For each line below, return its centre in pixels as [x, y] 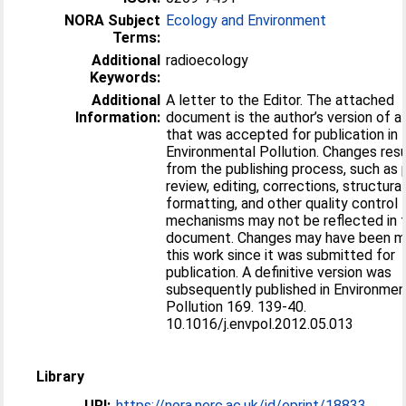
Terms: [137, 37]
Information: [118, 117]
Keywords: [126, 77]
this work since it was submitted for [281, 255]
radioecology [208, 60]
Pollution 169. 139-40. [237, 306]
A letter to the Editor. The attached [237, 100]
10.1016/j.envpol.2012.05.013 [260, 324]
